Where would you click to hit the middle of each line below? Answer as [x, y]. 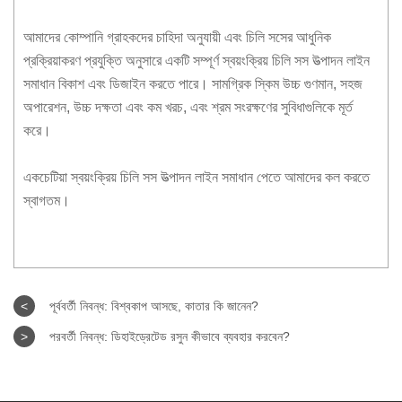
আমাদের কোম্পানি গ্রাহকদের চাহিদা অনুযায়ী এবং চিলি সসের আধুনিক [177, 37]
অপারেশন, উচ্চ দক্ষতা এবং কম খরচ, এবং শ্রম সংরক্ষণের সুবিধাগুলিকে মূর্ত [188, 107]
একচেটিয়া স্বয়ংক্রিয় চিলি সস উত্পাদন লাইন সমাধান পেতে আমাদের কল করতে [197, 177]
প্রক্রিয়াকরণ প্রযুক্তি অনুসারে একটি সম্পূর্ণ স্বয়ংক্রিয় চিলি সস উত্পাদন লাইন [197, 60]
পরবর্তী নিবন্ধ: [79, 336]
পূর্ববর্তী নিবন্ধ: [79, 306]
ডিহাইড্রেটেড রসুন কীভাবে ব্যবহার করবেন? [199, 336]
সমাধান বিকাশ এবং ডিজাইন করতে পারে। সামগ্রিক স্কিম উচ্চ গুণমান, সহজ [193, 83]
